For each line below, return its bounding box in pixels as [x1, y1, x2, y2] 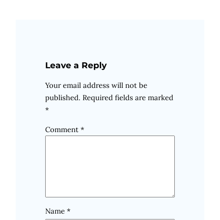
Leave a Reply [45, 59, 107, 70]
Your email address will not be [45, 81, 147, 90]
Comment [45, 125, 81, 135]
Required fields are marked [82, 93, 173, 103]
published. [45, 93, 81, 103]
